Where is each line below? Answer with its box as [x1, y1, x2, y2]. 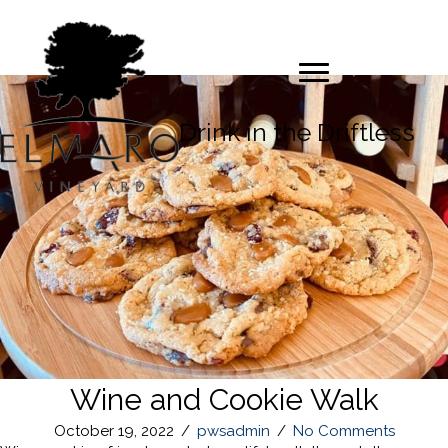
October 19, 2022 [53, 421, 174, 440]
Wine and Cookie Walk [69, 381, 379, 417]
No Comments [292, 421, 395, 440]
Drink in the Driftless [179, 117, 416, 148]
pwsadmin [196, 421, 270, 440]
